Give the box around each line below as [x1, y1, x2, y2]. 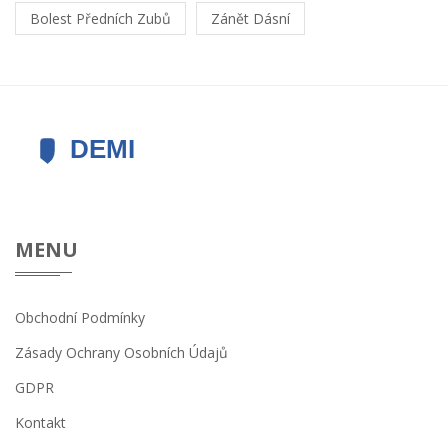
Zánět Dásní [211, 8, 290, 28]
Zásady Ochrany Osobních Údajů [15, 342, 228, 362]
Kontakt [15, 412, 66, 432]
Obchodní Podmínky [15, 307, 145, 327]
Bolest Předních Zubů [30, 8, 171, 28]
